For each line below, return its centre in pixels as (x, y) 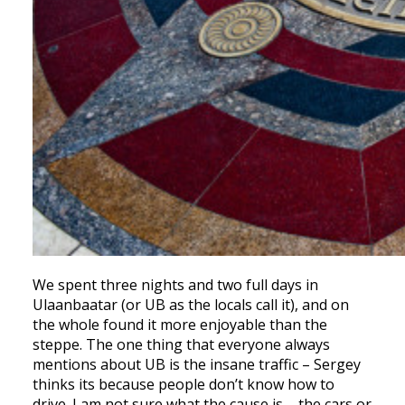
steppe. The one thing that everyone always (181, 345)
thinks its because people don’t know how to (184, 385)
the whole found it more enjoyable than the (180, 325)
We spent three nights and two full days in (175, 285)
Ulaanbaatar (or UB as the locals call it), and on (191, 305)
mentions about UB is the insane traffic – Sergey (197, 365)
